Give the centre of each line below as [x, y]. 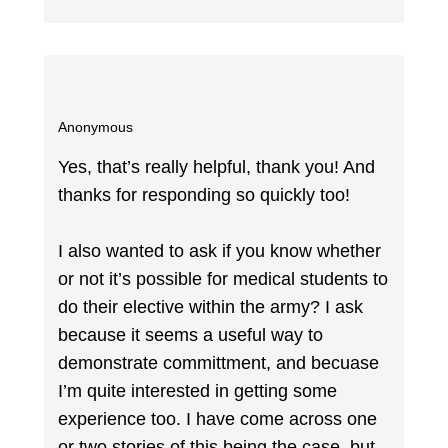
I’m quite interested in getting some [198, 391]
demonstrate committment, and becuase [219, 363]
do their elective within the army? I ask [211, 307]
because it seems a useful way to [191, 335]
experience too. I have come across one [218, 419]
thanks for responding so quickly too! [204, 195]
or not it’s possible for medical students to [223, 279]
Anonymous [96, 126]
